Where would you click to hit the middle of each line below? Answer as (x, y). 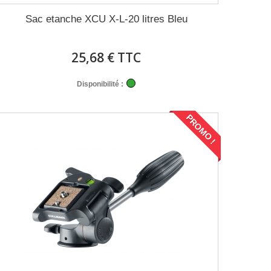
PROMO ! (201, 129)
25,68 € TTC (106, 57)
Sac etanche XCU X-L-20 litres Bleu (106, 19)
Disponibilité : (100, 84)
